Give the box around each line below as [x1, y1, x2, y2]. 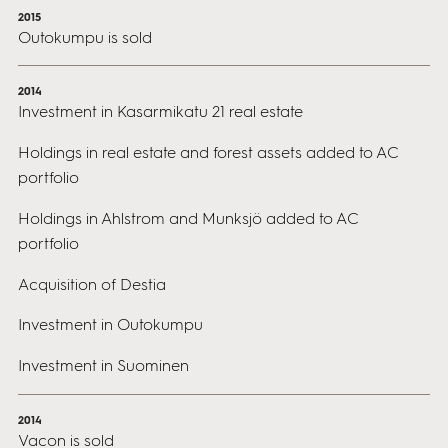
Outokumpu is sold [17, 27, 152, 47]
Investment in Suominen [17, 356, 189, 376]
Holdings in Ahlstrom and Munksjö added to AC [17, 208, 359, 228]
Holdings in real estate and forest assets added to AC [17, 142, 399, 162]
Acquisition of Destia [17, 274, 166, 294]
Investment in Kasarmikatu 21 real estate [17, 102, 303, 122]
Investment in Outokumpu [17, 315, 203, 335]
